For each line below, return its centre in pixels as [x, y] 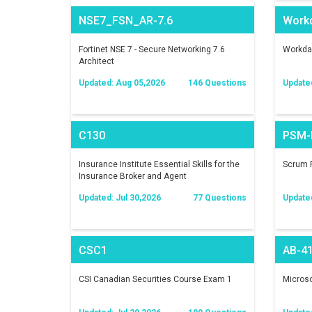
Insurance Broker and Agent [133, 176]
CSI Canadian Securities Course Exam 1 [155, 279]
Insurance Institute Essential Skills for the [159, 164]
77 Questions [219, 198]
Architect [96, 61]
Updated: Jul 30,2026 [120, 198]
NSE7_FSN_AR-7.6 [126, 21]
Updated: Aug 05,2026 [122, 83]
